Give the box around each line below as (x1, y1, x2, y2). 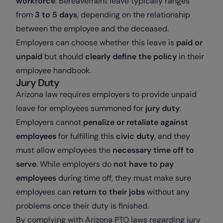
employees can (16, 187, 73, 198)
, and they (154, 131, 190, 142)
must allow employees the (16, 145, 112, 156)
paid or (176, 37, 203, 48)
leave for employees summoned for (16, 103, 145, 114)
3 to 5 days (35, 9, 77, 20)
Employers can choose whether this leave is (16, 37, 176, 48)
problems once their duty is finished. (16, 201, 149, 212)
